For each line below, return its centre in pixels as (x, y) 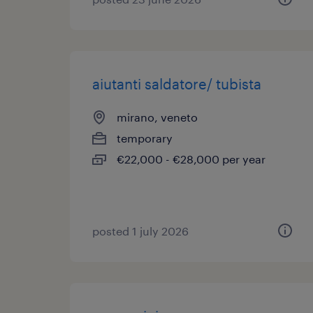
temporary (145, 138)
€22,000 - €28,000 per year (191, 159)
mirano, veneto (157, 117)
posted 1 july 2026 (140, 231)
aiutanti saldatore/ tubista (177, 84)
